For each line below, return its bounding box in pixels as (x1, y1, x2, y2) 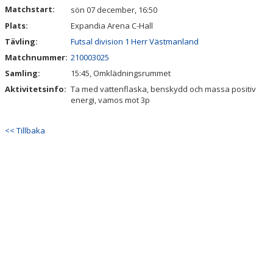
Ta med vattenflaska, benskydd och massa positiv (71, 83, 256, 94)
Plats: (5, 20, 28, 31)
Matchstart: (5, 4, 55, 15)
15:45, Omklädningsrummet (71, 68, 171, 79)
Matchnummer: (5, 52, 69, 63)
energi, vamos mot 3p (71, 94, 150, 105)
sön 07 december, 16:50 (71, 4, 157, 15)
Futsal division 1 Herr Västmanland (71, 36, 199, 47)
